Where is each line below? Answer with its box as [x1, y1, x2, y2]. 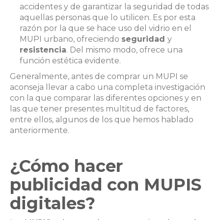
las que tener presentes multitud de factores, [10, 104, 189, 113]
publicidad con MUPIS [10, 174, 201, 195]
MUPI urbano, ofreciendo [20, 34, 121, 44]
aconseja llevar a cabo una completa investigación [10, 82, 205, 92]
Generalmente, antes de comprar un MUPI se [10, 71, 188, 81]
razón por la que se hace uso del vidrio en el [20, 23, 192, 33]
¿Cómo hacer [10, 155, 123, 176]
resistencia [20, 45, 66, 55]
